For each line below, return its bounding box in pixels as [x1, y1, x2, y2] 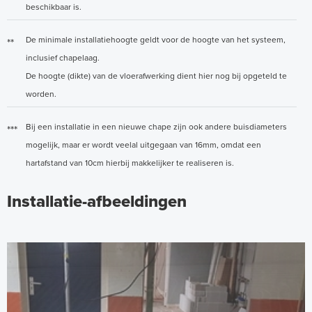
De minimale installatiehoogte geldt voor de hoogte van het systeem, [26, 35, 286, 45]
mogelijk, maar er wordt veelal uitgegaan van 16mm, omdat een [26, 140, 261, 150]
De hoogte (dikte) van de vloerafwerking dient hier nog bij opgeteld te [26, 71, 287, 81]
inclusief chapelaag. [26, 53, 100, 63]
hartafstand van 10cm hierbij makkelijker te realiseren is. [26, 158, 234, 169]
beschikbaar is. [26, 2, 81, 13]
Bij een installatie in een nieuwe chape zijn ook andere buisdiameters [26, 122, 287, 132]
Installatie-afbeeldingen [7, 192, 187, 212]
